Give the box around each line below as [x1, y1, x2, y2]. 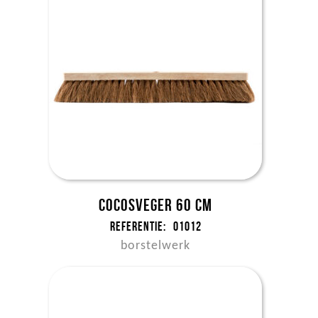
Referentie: [109, 219, 166, 234]
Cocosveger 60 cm [99, 196, 213, 214]
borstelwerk [121, 239, 191, 253]
